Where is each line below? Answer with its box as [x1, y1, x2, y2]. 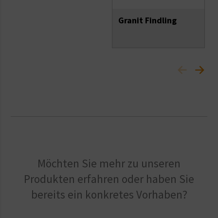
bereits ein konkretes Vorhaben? [31, 187, 187, 201]
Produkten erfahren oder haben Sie [24, 171, 194, 186]
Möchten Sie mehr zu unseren [37, 156, 181, 170]
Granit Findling [118, 15, 177, 26]
